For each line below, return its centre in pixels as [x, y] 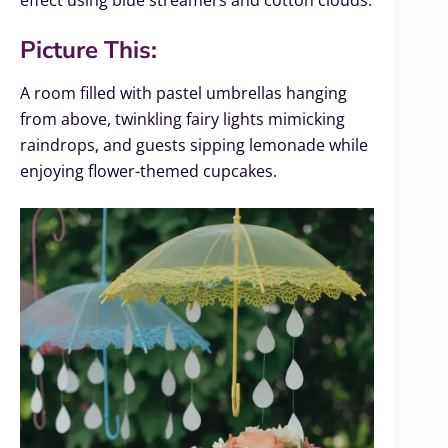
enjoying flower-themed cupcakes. [148, 171]
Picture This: [88, 50]
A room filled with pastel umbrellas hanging [183, 93]
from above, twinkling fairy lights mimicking [182, 119]
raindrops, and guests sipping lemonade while [194, 145]
